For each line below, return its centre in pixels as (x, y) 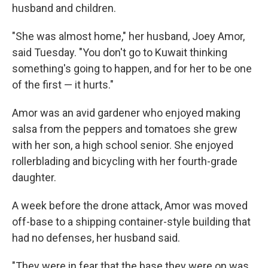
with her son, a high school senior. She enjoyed (123, 145)
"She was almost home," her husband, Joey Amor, (128, 36)
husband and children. (64, 8)
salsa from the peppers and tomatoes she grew (125, 129)
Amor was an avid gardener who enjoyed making (126, 113)
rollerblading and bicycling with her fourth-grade (125, 161)
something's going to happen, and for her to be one (132, 68)
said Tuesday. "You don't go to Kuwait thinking (120, 52)
